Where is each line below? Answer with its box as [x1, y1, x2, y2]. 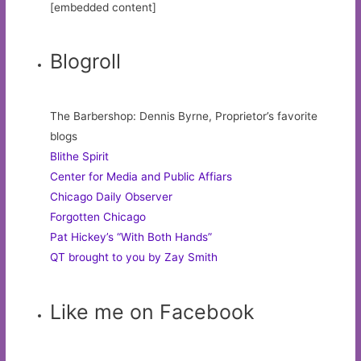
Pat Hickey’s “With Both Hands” [50, 230, 213, 244]
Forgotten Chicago [50, 210, 147, 224]
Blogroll [50, 49, 122, 74]
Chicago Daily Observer [50, 190, 173, 204]
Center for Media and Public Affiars [50, 170, 233, 184]
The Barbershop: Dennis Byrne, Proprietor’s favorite [50, 110, 318, 123]
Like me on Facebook [50, 299, 255, 324]
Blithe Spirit [50, 150, 110, 164]
